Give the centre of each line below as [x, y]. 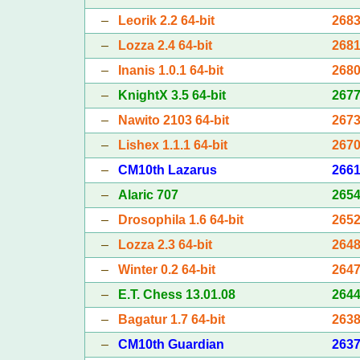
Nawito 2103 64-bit [173, 120]
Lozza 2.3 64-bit [165, 244]
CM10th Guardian [171, 344]
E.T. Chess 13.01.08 [176, 294]
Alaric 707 [148, 194]
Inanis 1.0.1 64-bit [170, 70]
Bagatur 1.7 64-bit [171, 319]
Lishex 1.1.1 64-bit [172, 145]
